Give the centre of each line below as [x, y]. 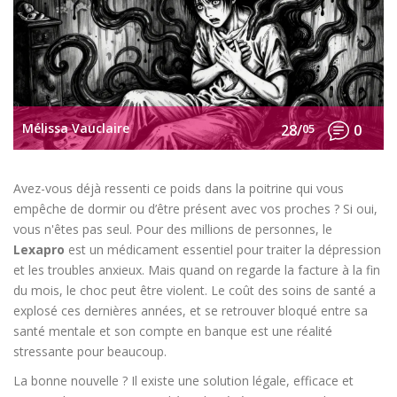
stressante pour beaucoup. [90, 352]
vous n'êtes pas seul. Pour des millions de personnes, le [173, 230]
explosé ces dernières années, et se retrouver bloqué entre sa [191, 311]
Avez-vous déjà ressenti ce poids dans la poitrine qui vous [179, 189]
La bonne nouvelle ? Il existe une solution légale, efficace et [183, 381]
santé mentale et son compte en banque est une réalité [173, 331]
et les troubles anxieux [78, 270]
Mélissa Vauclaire [76, 128]
